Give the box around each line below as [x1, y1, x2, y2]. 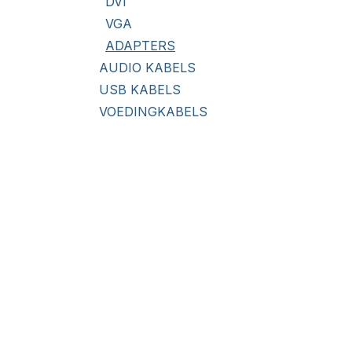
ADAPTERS [105, 38, 175, 53]
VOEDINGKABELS [99, 104, 207, 119]
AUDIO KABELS [99, 60, 196, 75]
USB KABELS [99, 82, 181, 97]
